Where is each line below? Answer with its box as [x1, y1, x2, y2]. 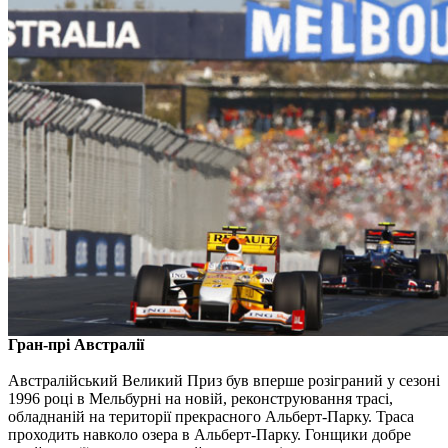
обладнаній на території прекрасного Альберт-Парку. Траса [8, 407, 414, 425]
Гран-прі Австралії [8, 335, 144, 353]
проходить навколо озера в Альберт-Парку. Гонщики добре [8, 425, 411, 443]
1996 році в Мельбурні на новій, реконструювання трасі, [8, 389, 393, 407]
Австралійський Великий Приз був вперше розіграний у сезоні [8, 371, 440, 389]
